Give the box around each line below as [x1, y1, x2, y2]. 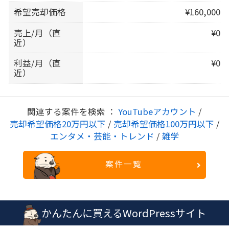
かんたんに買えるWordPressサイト [41, 205, 206, 220]
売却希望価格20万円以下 [9, 118, 108, 130]
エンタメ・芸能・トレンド [50, 130, 156, 143]
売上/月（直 [14, 26, 61, 39]
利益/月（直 [14, 57, 61, 70]
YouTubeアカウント [118, 105, 198, 118]
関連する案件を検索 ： [27, 105, 118, 118]
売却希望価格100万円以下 [111, 118, 216, 130]
